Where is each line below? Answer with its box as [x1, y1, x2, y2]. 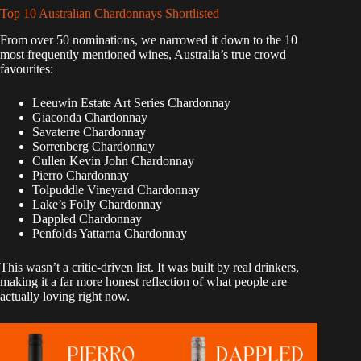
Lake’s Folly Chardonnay [32, 197, 162, 212]
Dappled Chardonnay [32, 212, 142, 226]
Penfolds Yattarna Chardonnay [32, 226, 187, 241]
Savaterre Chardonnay [32, 125, 146, 139]
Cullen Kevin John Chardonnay [32, 154, 194, 168]
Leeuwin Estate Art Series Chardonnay [32, 96, 230, 110]
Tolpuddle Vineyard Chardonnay [32, 183, 200, 197]
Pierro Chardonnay [32, 168, 129, 183]
